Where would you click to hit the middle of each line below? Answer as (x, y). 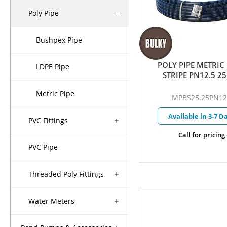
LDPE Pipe (53, 67)
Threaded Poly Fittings (66, 174)
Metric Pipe (55, 94)
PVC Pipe (43, 147)
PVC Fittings (48, 121)
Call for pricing (201, 135)
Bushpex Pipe (59, 40)
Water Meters (51, 201)
